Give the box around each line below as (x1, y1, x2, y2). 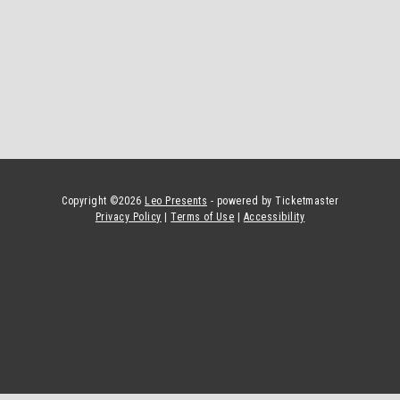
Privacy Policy (95, 211, 162, 224)
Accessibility (243, 211, 305, 224)
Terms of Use (171, 211, 235, 224)
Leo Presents (145, 195, 207, 208)
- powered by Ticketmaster (210, 195, 338, 208)
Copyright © (62, 195, 119, 208)
